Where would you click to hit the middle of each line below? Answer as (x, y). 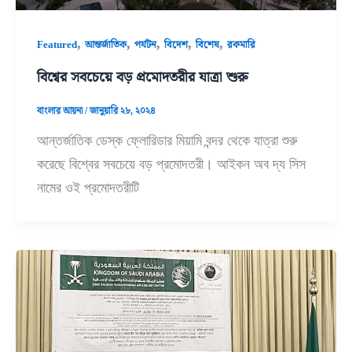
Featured (57, 44)
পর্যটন (146, 44)
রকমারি (242, 44)
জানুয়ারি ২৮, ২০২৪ (123, 111)
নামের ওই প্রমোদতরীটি (88, 188)
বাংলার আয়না (61, 111)
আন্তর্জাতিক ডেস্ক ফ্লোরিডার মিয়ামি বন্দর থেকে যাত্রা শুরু (168, 141)
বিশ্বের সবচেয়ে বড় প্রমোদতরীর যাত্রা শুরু (143, 77)
